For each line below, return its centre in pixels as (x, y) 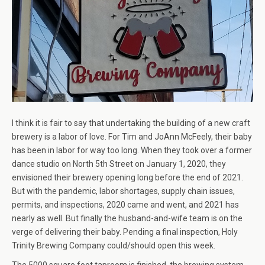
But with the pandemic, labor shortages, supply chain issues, (123, 191)
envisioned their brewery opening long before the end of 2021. (127, 178)
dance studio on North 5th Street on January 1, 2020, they (119, 164)
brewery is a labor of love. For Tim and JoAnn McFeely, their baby (132, 137)
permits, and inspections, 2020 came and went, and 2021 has (125, 205)
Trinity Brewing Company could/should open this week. (114, 246)
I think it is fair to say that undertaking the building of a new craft (131, 123)
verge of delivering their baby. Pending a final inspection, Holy (125, 232)
